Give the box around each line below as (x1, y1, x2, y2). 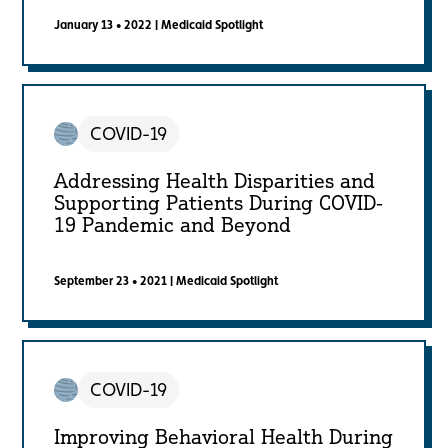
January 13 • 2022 (54, 18, 153, 33)
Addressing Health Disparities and (54, 168, 376, 194)
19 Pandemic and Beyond (54, 212, 292, 238)
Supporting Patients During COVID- (54, 190, 384, 216)
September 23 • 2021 (54, 274, 168, 289)
